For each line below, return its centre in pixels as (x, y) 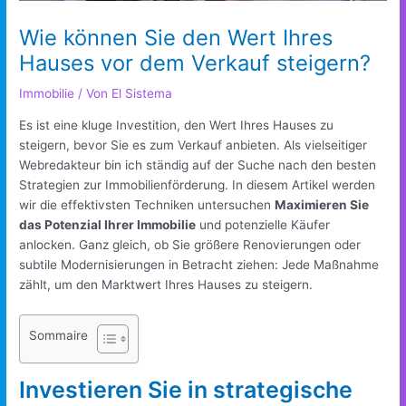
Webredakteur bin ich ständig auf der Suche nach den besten (198, 164)
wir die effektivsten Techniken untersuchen (147, 204)
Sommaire (59, 335)
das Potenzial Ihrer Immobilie (108, 224)
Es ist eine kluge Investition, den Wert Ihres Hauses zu (177, 125)
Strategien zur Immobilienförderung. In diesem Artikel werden (198, 184)
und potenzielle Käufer (263, 224)
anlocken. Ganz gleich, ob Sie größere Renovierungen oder (190, 244)
